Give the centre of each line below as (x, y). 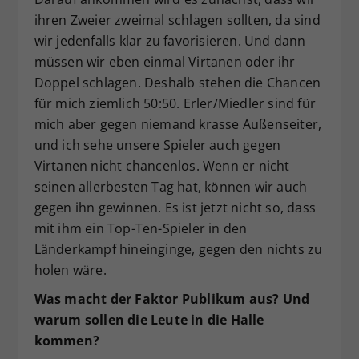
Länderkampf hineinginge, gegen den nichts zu (178, 249)
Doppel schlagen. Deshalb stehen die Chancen (177, 82)
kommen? (67, 340)
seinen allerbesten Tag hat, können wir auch (171, 186)
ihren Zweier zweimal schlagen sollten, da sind (177, 20)
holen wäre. (70, 270)
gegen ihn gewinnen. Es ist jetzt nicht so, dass (175, 207)
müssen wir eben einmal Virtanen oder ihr (165, 61)
